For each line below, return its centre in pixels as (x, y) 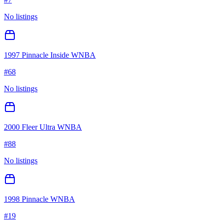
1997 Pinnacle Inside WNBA (50, 55)
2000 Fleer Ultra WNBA (43, 127)
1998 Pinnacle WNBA (39, 199)
